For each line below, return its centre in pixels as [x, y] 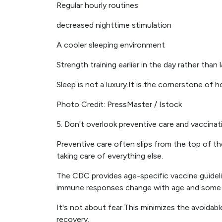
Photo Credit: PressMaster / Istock [119, 104]
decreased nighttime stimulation [114, 25]
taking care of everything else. [110, 156]
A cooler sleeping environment [111, 45]
